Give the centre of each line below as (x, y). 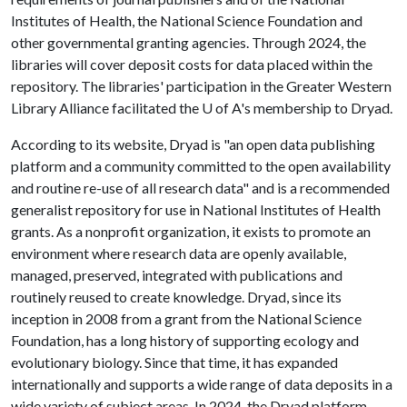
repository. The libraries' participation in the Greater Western (201, 86)
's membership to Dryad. (317, 108)
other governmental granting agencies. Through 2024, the (189, 42)
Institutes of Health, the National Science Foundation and (187, 20)
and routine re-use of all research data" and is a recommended (200, 188)
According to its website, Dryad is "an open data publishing (193, 144)
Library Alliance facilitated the (106, 108)
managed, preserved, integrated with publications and (177, 275)
